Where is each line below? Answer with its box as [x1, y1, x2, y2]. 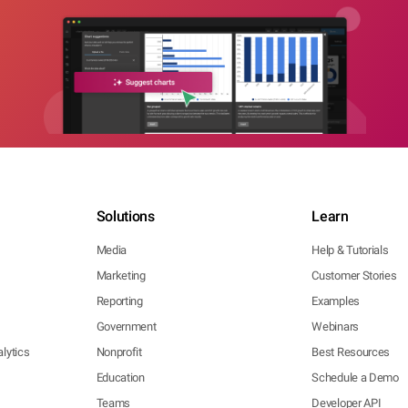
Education [96, 371, 145, 384]
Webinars [311, 320, 359, 333]
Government [96, 320, 157, 333]
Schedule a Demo [311, 371, 399, 384]
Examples [311, 294, 360, 308]
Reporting [96, 294, 143, 308]
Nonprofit [96, 345, 142, 359]
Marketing [96, 269, 146, 282]
